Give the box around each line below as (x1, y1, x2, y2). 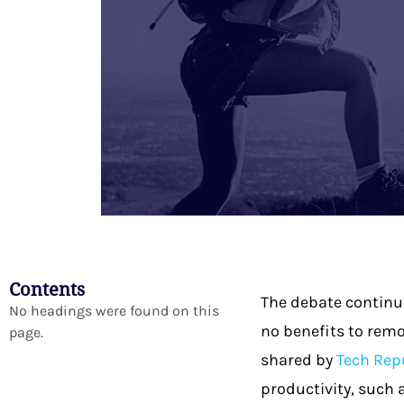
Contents (9, 277, 85, 302)
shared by (260, 350, 336, 371)
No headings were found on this (9, 302, 219, 320)
